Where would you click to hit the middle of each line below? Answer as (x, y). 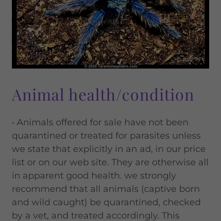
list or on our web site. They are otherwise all (110, 162)
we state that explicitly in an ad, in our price (109, 149)
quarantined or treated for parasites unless (106, 136)
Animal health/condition (103, 94)
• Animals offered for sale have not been (100, 122)
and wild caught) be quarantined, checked (106, 202)
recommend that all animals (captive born (106, 189)
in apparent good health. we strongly (94, 176)
